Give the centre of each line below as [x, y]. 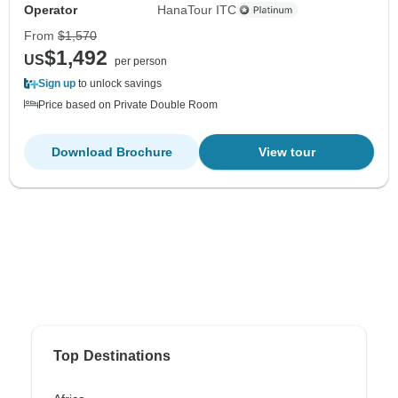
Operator [51, 9]
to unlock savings [119, 83]
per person [141, 61]
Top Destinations [112, 355]
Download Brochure [111, 151]
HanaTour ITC [197, 9]
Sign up [57, 83]
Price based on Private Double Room [128, 104]
